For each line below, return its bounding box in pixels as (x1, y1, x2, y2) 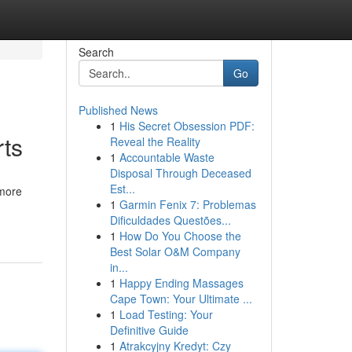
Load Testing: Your (119, 306, 213, 322)
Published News (78, 102, 158, 118)
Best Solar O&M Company (109, 244, 240, 259)
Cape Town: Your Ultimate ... (109, 291, 252, 306)
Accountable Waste (119, 149, 214, 165)
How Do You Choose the (119, 228, 241, 244)
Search (78, 44, 114, 60)
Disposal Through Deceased (109, 165, 251, 181)
